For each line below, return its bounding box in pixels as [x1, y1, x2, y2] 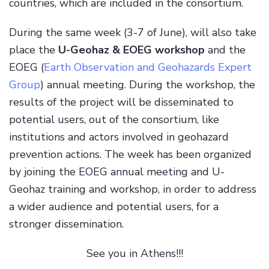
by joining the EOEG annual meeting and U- [9, 165, 225, 180]
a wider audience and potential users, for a [9, 199, 219, 214]
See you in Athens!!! [86, 246, 183, 261]
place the [9, 43, 58, 58]
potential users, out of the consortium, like [9, 112, 219, 127]
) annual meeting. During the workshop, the [40, 77, 255, 92]
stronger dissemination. [9, 217, 124, 232]
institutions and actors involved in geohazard [9, 130, 229, 145]
